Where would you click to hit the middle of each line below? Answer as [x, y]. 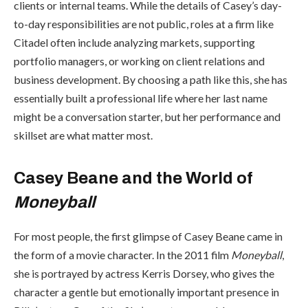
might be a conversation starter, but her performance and [147, 116]
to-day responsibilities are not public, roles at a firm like [144, 23]
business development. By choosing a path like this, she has [151, 79]
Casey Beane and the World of [133, 178]
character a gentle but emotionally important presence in [146, 292]
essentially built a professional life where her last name [141, 98]
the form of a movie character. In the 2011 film [122, 255]
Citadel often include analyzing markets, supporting [134, 42]
